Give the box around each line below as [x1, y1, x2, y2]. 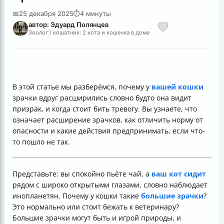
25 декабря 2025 [19, 9, 73, 17]
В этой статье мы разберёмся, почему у [12, 82, 151, 91]
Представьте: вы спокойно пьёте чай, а [12, 169, 151, 178]
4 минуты [80, 9, 111, 17]
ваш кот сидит [151, 169, 206, 178]
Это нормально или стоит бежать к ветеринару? [12, 202, 179, 211]
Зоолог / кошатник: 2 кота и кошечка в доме [28, 29, 149, 36]
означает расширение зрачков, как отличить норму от [12, 115, 203, 124]
